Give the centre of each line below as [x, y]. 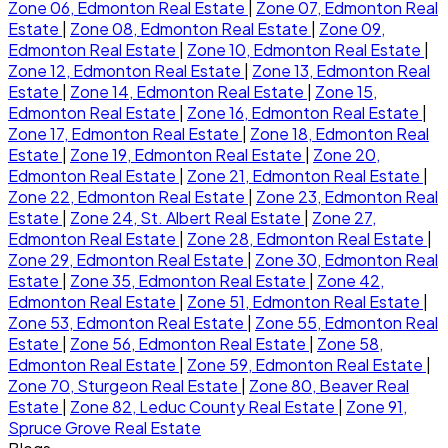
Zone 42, [350, 280]
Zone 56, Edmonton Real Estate [189, 343]
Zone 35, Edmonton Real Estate [189, 280]
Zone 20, [346, 154]
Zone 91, [376, 406]
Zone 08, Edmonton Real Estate [190, 28]
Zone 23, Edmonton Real [347, 196]
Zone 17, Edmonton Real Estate [125, 133]
